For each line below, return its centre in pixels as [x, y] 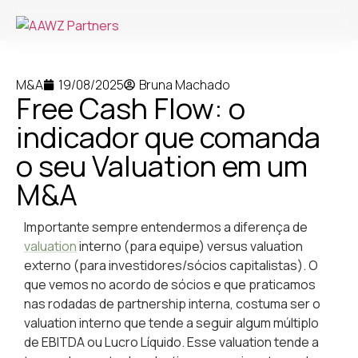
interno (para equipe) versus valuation [190, 246]
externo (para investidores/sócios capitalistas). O [171, 265]
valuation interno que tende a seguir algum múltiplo [171, 323]
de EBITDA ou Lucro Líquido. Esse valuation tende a [171, 342]
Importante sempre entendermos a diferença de [166, 227]
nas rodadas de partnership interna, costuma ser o [172, 304]
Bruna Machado [185, 85]
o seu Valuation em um [162, 166]
